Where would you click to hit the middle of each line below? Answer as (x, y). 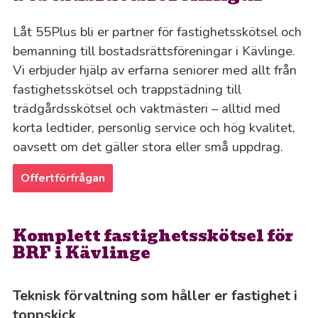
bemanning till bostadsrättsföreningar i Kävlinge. (154, 50)
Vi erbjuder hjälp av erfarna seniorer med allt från (154, 70)
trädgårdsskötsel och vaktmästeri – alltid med (146, 108)
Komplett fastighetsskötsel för (153, 236)
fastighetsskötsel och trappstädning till (127, 89)
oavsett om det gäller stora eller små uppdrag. (148, 146)
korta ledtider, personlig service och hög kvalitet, (154, 127)
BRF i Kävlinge (81, 253)
